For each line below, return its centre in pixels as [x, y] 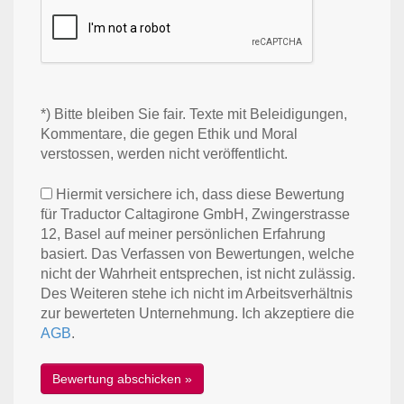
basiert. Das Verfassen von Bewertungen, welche [197, 253]
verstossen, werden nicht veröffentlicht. [164, 153]
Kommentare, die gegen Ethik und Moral [169, 133]
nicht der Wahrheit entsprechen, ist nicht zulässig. [198, 273]
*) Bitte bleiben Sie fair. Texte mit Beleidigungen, [194, 114]
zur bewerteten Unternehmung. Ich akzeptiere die [197, 313]
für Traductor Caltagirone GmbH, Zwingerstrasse [195, 214]
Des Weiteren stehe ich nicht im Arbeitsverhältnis [197, 293]
